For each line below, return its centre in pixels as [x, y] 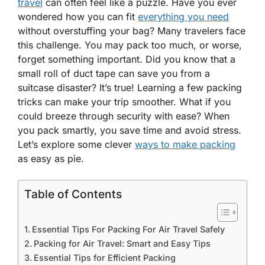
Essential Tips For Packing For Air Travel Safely [128, 229]
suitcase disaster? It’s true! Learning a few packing [130, 88]
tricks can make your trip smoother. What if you [124, 102]
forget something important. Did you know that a [127, 59]
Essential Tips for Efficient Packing [104, 258]
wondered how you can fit [78, 17]
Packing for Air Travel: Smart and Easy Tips [122, 243]
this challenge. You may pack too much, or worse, [130, 45]
